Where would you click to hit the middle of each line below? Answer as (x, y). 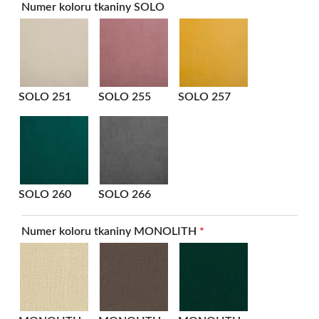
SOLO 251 (45, 96)
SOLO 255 (125, 96)
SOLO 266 (125, 194)
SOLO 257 (204, 96)
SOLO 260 (45, 194)
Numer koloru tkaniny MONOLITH (110, 231)
